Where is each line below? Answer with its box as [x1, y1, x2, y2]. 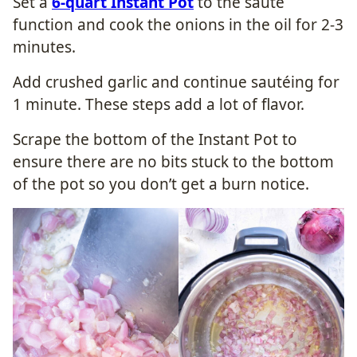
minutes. [13, 36, 76, 57]
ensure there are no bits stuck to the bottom [13, 151, 334, 172]
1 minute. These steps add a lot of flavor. [13, 93, 304, 115]
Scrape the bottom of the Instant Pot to [13, 128, 297, 150]
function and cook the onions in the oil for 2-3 [13, 14, 343, 35]
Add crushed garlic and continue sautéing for [13, 71, 339, 92]
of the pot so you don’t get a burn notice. [13, 173, 309, 194]
